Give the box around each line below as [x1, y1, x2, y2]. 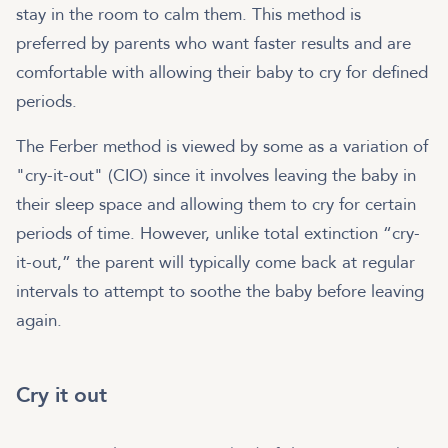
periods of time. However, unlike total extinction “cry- [16, 222, 420, 246]
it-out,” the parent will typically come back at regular [16, 251, 415, 275]
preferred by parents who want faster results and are [16, 32, 411, 56]
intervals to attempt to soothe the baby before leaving [16, 280, 424, 304]
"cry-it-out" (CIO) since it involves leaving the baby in [16, 164, 416, 188]
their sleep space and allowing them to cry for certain [16, 193, 416, 217]
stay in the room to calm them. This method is [16, 3, 361, 27]
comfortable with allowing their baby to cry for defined [16, 61, 428, 85]
